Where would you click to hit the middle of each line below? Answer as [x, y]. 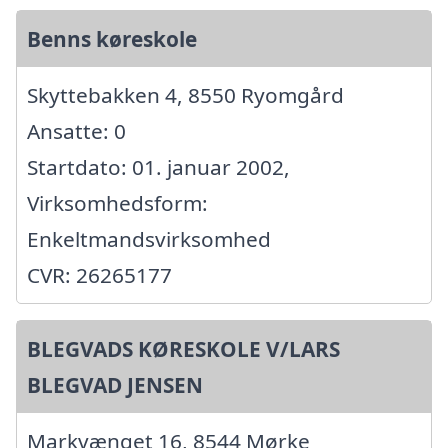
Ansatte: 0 [76, 131]
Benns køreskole [112, 39]
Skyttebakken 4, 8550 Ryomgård [185, 95]
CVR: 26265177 [99, 275]
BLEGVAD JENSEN [115, 385]
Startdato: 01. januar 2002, [158, 167]
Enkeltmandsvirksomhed [149, 239]
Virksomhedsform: [117, 203]
